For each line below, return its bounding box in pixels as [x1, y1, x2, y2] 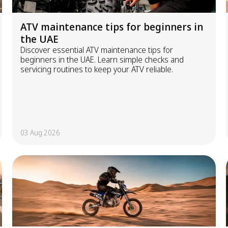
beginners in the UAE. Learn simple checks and [20, 54, 184, 65]
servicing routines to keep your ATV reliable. [20, 64, 173, 75]
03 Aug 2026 [20, 128, 60, 137]
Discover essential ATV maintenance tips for [20, 44, 173, 55]
